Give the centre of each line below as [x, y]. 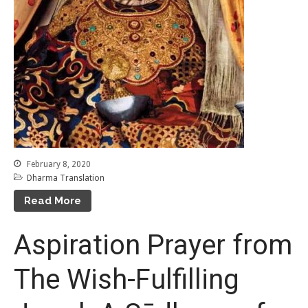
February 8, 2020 [58, 164]
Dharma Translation [66, 178]
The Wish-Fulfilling [126, 280]
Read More [53, 200]
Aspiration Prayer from [153, 245]
